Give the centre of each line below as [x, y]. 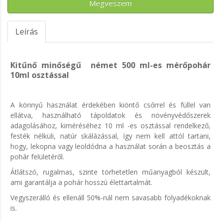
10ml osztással [40, 75]
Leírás [27, 32]
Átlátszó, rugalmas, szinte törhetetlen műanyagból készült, [110, 172]
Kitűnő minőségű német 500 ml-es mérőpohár [110, 65]
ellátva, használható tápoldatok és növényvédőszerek [110, 115]
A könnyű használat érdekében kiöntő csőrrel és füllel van [110, 105]
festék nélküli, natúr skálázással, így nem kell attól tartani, [110, 136]
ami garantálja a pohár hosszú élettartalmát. [81, 182]
